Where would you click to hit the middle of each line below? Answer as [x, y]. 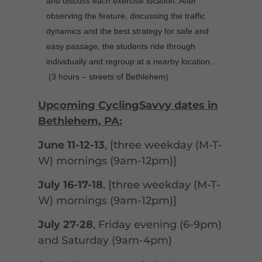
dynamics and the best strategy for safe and [127, 31]
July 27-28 [65, 225]
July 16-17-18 [70, 185]
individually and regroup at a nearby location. [130, 62]
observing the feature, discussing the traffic [125, 16]
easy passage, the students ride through [120, 46]
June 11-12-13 [71, 145]
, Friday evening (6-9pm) [157, 225]
